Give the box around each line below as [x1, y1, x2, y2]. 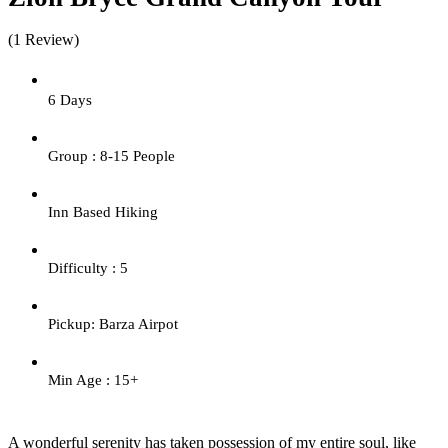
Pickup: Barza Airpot [48, 315, 178, 332]
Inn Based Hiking [48, 203, 158, 220]
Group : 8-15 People [48, 147, 175, 164]
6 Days [48, 91, 92, 108]
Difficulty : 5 [48, 259, 128, 276]
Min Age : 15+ [48, 371, 138, 388]
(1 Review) [8, 30, 79, 48]
